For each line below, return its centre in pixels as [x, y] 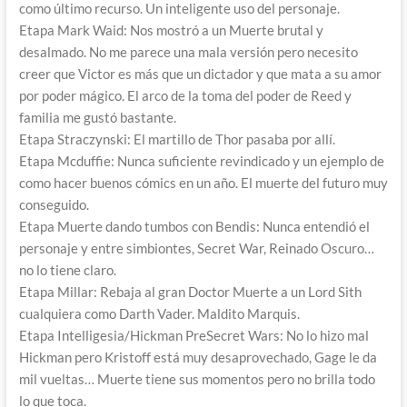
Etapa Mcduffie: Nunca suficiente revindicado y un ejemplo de [201, 161]
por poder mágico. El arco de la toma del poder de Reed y [185, 96]
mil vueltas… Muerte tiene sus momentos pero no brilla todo [197, 379]
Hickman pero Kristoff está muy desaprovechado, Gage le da [198, 357]
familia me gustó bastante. [97, 118]
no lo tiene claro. [67, 270]
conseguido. [54, 205]
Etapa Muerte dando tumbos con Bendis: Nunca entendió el [194, 227]
